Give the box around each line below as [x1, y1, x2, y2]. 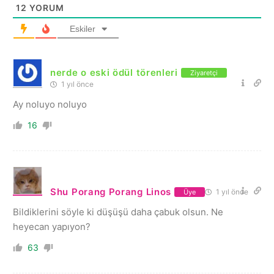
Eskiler [69, 24, 95, 34]
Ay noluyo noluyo [13, 98, 87, 111]
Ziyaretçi [190, 68, 218, 77]
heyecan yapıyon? [13, 221, 91, 233]
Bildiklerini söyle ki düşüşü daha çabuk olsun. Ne [13, 206, 223, 218]
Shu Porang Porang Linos [50, 186, 172, 198]
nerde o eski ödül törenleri [50, 67, 178, 79]
